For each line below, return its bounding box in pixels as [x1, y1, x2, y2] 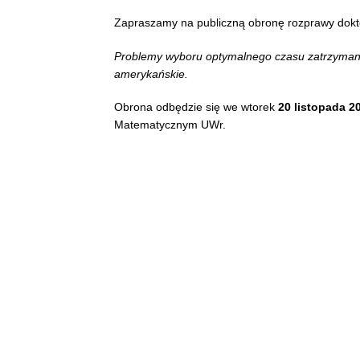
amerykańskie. [114, 67, 188, 80]
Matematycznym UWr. [114, 118, 226, 132]
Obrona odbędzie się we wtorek [114, 100, 278, 114]
